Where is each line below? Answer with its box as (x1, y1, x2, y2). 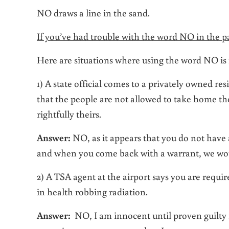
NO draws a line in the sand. (37, 6, 150, 19)
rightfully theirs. (37, 107, 101, 121)
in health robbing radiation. (37, 185, 148, 198)
